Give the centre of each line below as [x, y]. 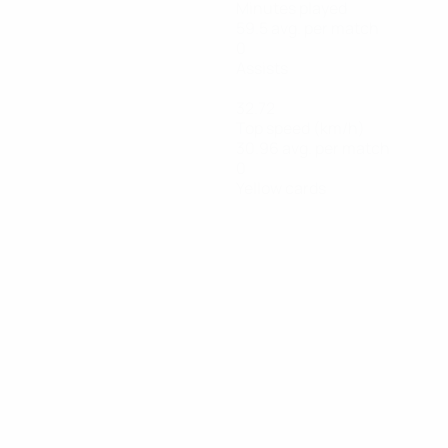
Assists [262, 68]
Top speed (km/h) [300, 128]
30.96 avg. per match [313, 148]
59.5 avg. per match [307, 28]
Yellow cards [281, 188]
